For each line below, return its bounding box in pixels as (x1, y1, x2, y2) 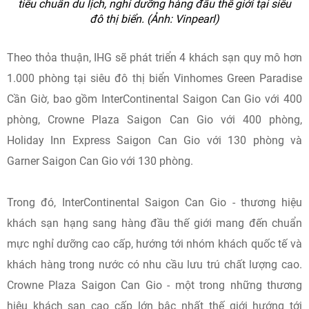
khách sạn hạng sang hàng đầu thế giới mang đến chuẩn (7, 217, 302, 230)
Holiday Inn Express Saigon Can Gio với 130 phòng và (7, 134, 302, 147)
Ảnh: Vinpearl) (150, 12, 219, 26)
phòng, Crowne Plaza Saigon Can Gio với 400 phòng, (7, 113, 302, 126)
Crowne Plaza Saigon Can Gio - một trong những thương (7, 279, 302, 292)
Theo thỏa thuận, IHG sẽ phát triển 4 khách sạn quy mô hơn (7, 51, 302, 64)
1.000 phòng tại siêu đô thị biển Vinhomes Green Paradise (7, 72, 302, 85)
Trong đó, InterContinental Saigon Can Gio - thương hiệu (7, 196, 302, 209)
